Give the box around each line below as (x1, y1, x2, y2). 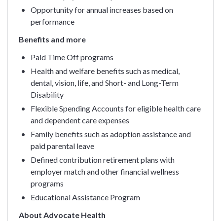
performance (30, 16, 74, 26)
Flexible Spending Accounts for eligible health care (30, 103, 201, 113)
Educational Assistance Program (30, 192, 140, 202)
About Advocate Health (18, 210, 107, 220)
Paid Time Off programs (30, 52, 113, 62)
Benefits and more (18, 34, 86, 44)
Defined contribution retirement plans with (30, 154, 175, 164)
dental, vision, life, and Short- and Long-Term (30, 77, 179, 87)
